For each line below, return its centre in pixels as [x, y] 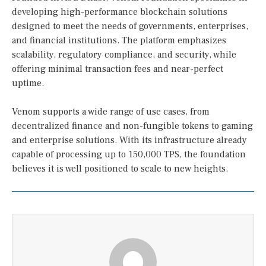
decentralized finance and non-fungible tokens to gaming [132, 126]
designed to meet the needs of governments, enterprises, [130, 26]
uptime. [28, 83]
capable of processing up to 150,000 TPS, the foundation [129, 154]
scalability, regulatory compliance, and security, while [124, 54]
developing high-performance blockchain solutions [120, 12]
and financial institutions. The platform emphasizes [119, 40]
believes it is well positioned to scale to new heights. [120, 168]
